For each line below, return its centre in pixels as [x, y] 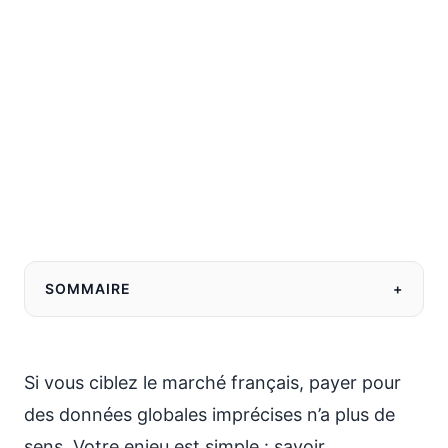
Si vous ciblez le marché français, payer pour [212, 382]
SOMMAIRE [88, 288]
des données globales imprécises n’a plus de [209, 414]
